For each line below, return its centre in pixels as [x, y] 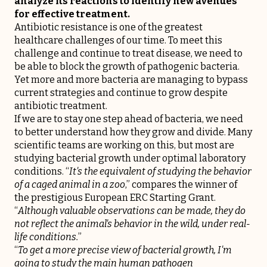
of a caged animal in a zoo [70, 184]
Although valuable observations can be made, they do [132, 210]
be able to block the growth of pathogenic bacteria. [127, 66]
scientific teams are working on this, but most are [124, 145]
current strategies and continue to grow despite [121, 92]
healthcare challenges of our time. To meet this [118, 40]
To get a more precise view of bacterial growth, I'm [125, 250]
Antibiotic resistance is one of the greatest [108, 27]
